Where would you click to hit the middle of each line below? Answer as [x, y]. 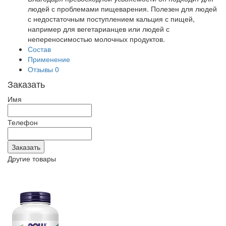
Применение [49, 59]
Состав [39, 49]
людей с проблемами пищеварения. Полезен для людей [122, 9]
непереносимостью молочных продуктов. [96, 39]
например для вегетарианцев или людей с [99, 29]
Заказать [26, 84]
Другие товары [32, 158]
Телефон [23, 122]
